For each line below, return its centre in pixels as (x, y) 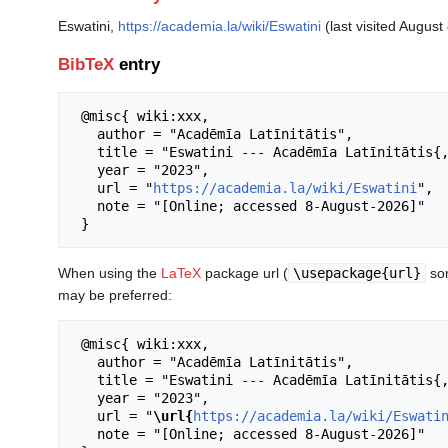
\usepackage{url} (357, 273)
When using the (109, 273)
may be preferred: (115, 295)
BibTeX (86, 65)
